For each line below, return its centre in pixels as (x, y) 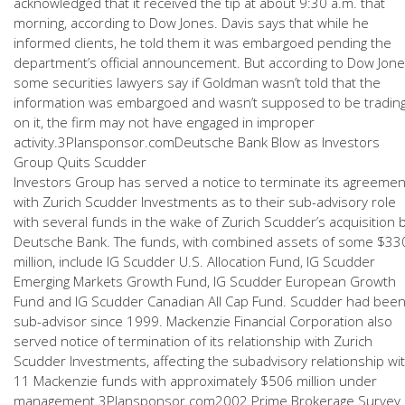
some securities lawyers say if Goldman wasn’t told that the (197, 82)
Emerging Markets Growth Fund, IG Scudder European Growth (205, 281)
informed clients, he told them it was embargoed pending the (202, 42)
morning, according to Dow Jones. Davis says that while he (191, 23)
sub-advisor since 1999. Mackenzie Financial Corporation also (203, 321)
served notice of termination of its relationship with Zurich (193, 341)
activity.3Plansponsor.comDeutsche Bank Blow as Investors (197, 142)
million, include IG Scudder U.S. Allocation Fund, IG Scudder (194, 261)
